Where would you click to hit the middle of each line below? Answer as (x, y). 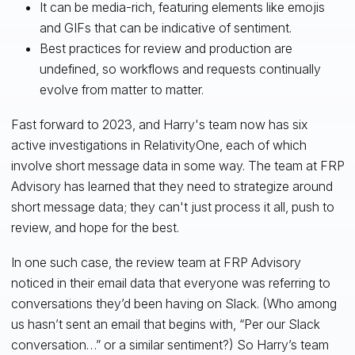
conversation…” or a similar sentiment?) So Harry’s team (170, 344)
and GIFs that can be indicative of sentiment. (165, 27)
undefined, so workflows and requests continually (180, 69)
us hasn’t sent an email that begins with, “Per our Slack (165, 324)
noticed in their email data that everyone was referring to (170, 282)
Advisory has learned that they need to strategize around (172, 186)
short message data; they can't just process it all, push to (172, 206)
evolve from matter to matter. (121, 89)
